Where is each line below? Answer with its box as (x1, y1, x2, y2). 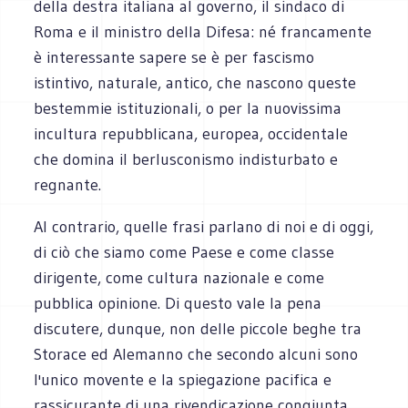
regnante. (34, 174, 102, 195)
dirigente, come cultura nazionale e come (34, 267, 325, 288)
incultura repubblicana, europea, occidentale (34, 123, 349, 144)
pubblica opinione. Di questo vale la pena (34, 292, 322, 313)
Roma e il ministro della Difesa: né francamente (34, 21, 372, 42)
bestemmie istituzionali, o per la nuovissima (34, 97, 342, 118)
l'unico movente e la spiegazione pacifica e (34, 369, 332, 390)
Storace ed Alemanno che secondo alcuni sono (34, 343, 359, 364)
